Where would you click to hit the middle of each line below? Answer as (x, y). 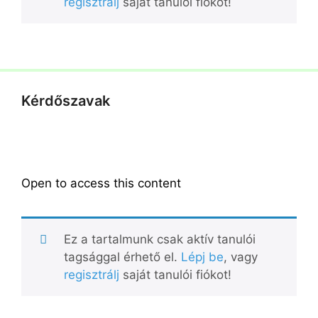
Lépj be (202, 257)
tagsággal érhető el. (122, 257)
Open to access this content (101, 183)
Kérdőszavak (66, 101)
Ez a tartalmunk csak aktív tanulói (159, 239)
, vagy (240, 257)
